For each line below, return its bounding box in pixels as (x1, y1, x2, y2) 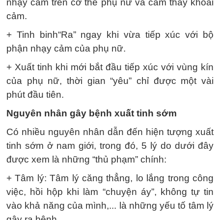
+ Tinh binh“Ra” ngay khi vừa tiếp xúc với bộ (6, 29, 214, 40)
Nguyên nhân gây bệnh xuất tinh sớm (6, 108, 177, 118)
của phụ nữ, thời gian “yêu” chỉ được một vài (6, 75, 214, 86)
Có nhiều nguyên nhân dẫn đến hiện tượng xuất (6, 126, 214, 137)
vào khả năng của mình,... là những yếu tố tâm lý (6, 200, 214, 211)
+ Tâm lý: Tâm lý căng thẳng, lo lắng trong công (6, 172, 214, 183)
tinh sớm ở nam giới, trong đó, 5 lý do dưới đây (6, 140, 214, 151)
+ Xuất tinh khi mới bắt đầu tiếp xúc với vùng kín (6, 61, 214, 72)
